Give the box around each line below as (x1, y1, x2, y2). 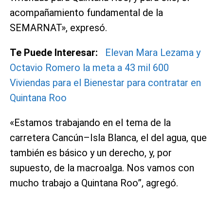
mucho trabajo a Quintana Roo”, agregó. (10, 177, 178, 189)
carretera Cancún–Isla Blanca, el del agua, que (10, 131, 207, 144)
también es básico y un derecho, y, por (10, 146, 172, 159)
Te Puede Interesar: (10, 46, 98, 58)
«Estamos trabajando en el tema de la (10, 116, 171, 128)
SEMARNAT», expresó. (10, 21, 107, 34)
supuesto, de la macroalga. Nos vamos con (10, 162, 194, 174)
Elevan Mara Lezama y (105, 46, 200, 58)
